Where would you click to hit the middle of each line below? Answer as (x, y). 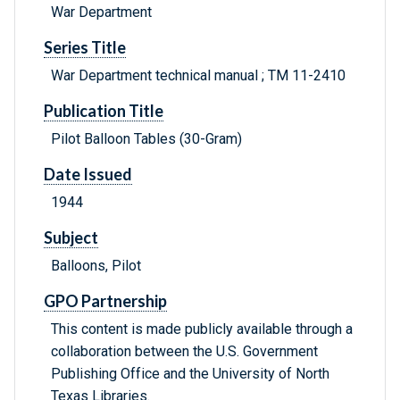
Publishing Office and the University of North (190, 374)
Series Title (85, 48)
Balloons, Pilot (96, 266)
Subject (71, 238)
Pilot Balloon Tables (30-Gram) (146, 139)
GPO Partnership (105, 301)
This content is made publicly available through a (202, 329)
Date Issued (88, 175)
